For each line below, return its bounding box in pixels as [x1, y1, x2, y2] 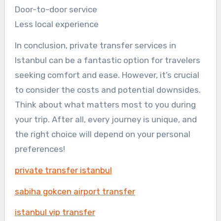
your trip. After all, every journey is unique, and [14, 114, 197, 124]
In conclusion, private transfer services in [14, 40, 176, 50]
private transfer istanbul [14, 165, 112, 175]
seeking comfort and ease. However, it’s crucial [14, 70, 199, 80]
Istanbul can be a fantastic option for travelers [14, 55, 200, 65]
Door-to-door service [14, 4, 97, 15]
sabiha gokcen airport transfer [14, 186, 135, 196]
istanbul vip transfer [14, 207, 95, 218]
